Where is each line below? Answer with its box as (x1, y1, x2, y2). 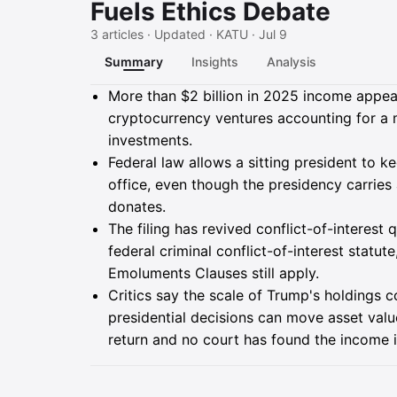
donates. (108, 198, 166, 215)
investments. (108, 131, 192, 149)
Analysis (267, 54, 316, 69)
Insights (191, 54, 238, 69)
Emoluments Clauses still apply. (108, 264, 319, 282)
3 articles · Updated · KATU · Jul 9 (90, 27, 287, 42)
